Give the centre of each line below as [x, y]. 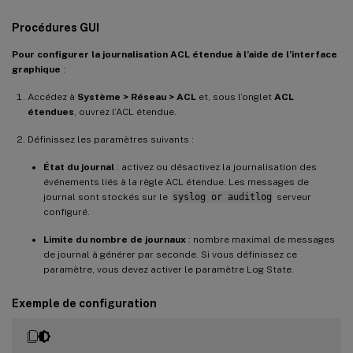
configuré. [67, 212]
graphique [36, 69]
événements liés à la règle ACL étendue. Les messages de [176, 182]
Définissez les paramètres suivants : [111, 139]
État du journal [79, 167]
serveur [292, 197]
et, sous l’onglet [235, 97]
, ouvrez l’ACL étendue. [125, 111]
